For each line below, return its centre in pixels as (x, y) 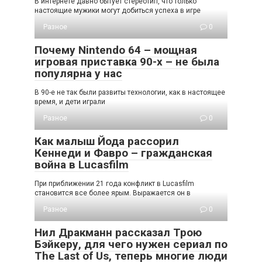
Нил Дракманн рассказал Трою (118, 232)
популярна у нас (78, 73)
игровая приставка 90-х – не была (127, 62)
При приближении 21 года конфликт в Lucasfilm (114, 184)
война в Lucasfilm (82, 165)
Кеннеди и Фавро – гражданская (123, 153)
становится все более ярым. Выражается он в (113, 193)
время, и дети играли (70, 102)
